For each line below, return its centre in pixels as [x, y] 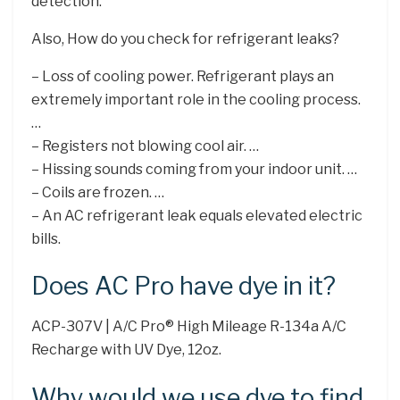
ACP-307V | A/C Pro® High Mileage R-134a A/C [189, 326]
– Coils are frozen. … [98, 192]
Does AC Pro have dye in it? [183, 287]
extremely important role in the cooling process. [196, 99]
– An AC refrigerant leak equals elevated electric [197, 215]
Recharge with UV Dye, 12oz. [126, 349]
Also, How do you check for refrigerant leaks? [185, 38]
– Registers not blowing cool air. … [145, 146]
